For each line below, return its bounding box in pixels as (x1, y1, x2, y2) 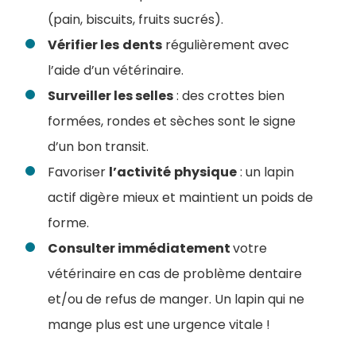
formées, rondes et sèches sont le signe (48, 112, 296, 131)
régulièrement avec (162, 36, 289, 55)
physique (174, 163, 237, 182)
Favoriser (48, 163, 109, 182)
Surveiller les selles (48, 87, 173, 106)
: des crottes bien (173, 87, 284, 106)
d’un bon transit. (48, 137, 149, 157)
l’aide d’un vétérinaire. (48, 61, 184, 80)
